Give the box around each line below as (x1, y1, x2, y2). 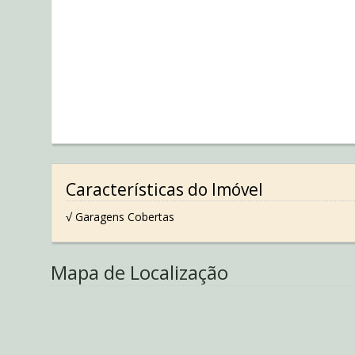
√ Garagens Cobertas (65, 209, 174, 225)
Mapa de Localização (51, 258, 228, 285)
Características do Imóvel (65, 177, 263, 200)
